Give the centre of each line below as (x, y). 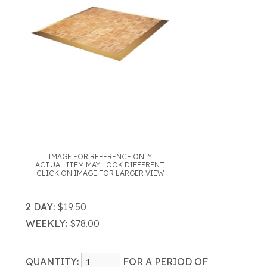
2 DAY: (40, 207)
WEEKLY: (46, 223)
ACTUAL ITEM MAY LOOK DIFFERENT (100, 165)
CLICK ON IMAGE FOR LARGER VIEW (100, 173)
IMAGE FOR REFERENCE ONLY (100, 156)
